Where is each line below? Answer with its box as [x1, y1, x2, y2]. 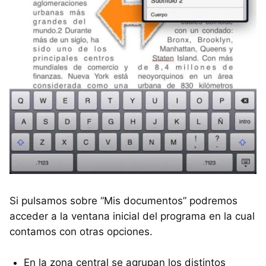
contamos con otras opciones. [9, 226, 153, 238]
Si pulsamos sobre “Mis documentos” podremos [9, 195, 237, 207]
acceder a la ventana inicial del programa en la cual [9, 210, 255, 223]
